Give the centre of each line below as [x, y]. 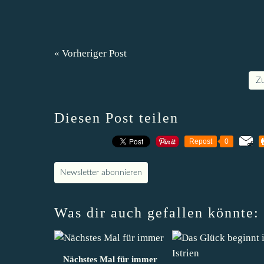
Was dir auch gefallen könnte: [157, 212]
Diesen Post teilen [116, 118]
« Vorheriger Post [90, 53]
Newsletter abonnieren [101, 172]
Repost [201, 141]
